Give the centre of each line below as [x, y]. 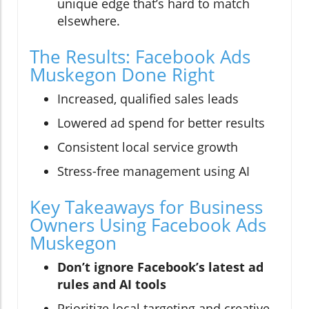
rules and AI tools [112, 285]
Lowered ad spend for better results [161, 123]
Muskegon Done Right [122, 75]
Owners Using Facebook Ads [148, 225]
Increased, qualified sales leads [148, 99]
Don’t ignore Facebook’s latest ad [160, 267]
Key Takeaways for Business [146, 207]
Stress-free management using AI [153, 171]
